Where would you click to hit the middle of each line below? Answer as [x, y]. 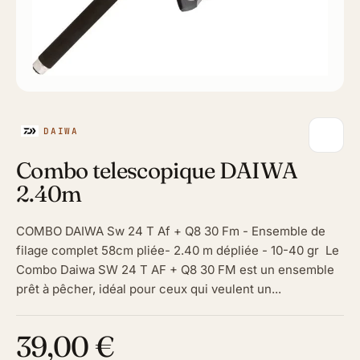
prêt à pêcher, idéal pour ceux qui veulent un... [149, 289]
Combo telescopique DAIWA [157, 170]
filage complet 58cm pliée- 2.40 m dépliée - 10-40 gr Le [178, 250]
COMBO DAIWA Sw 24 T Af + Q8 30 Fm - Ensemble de [171, 231]
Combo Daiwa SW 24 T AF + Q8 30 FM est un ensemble [175, 270]
